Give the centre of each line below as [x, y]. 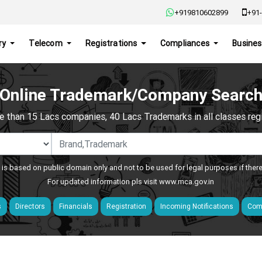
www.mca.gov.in [187, 181]
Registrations [112, 44]
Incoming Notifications [197, 206]
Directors [30, 206]
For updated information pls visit [104, 181]
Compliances [186, 44]
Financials [76, 206]
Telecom [47, 44]
